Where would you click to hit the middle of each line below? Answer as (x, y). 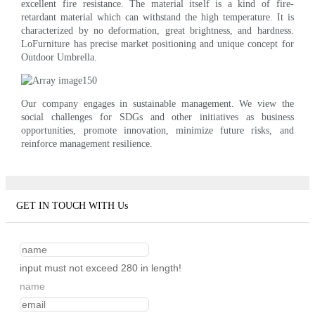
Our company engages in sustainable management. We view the (157, 103)
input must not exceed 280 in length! (101, 268)
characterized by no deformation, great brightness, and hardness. (157, 30)
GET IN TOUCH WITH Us (72, 206)
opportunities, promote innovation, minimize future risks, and (157, 130)
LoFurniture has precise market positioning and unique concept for (157, 44)
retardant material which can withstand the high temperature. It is (157, 17)
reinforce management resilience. (87, 143)
